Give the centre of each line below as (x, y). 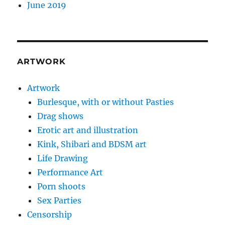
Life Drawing (63, 158)
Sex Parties (60, 201)
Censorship (50, 215)
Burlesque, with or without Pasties (106, 102)
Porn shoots (62, 187)
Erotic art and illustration (88, 130)
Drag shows (61, 116)
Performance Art (70, 173)
